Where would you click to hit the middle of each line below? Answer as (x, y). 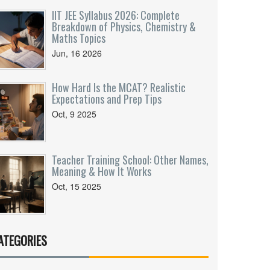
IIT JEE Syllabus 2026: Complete (116, 15)
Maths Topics (79, 38)
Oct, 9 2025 (74, 114)
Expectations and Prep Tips (107, 99)
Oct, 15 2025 (77, 186)
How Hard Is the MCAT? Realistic (119, 87)
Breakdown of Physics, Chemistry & (124, 27)
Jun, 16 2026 (77, 53)
